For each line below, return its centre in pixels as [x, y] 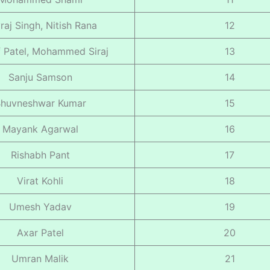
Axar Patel [40, 232]
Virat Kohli [40, 181]
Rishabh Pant [40, 155]
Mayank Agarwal [40, 129]
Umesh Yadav [40, 206]
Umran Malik [40, 258]
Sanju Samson [40, 77]
